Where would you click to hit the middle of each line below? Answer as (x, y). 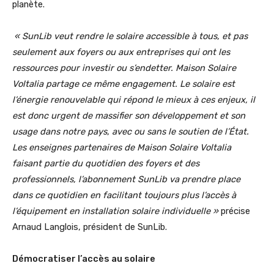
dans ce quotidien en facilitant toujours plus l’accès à (124, 195)
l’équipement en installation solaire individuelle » (117, 211)
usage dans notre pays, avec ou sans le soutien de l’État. (131, 132)
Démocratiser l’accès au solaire (84, 259)
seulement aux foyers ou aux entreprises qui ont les (121, 52)
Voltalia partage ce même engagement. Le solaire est (124, 84)
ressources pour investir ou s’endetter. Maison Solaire (124, 68)
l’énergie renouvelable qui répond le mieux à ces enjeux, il (134, 100)
